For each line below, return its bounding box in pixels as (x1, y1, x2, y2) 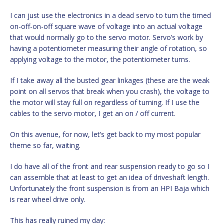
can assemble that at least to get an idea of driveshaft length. (10, 172, 209, 182)
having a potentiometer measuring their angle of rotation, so (10, 43, 207, 53)
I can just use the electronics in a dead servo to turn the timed (10, 10, 211, 20)
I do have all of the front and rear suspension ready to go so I (10, 161, 209, 171)
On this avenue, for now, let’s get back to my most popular (10, 129, 200, 139)
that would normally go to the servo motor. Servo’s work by (10, 32, 203, 42)
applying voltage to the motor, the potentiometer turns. (10, 54, 190, 64)
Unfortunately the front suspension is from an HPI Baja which (10, 183, 209, 193)
